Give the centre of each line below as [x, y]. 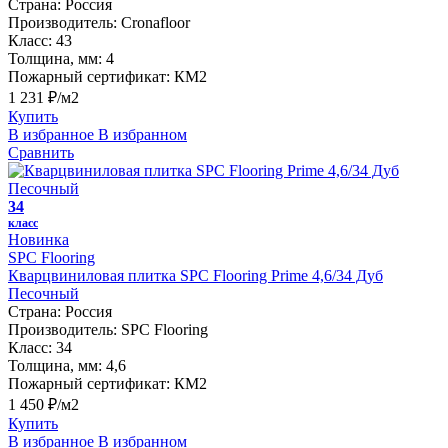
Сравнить [41, 152]
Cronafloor [155, 22]
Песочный [43, 293]
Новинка [38, 239]
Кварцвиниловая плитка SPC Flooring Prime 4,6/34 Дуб [195, 275]
